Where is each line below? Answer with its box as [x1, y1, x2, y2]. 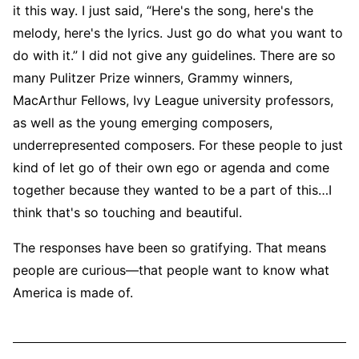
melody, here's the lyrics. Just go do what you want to [13, 24, 343, 41]
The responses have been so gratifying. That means [13, 239, 326, 256]
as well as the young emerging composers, [13, 114, 272, 131]
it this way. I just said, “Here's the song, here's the [13, 2, 313, 18]
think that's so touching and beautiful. [13, 204, 242, 220]
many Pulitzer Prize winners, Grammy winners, [13, 69, 292, 86]
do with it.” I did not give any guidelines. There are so [13, 46, 336, 63]
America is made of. [13, 284, 133, 301]
